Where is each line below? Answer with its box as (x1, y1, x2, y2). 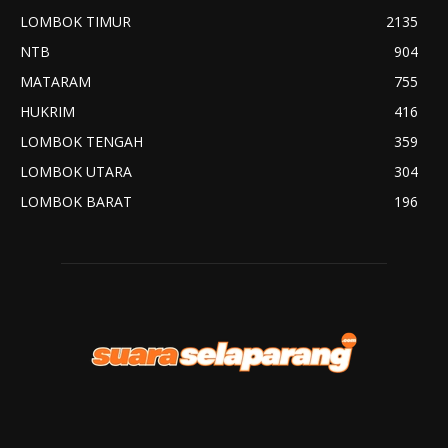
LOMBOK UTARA (20, 162, 132, 182)
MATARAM (20, 72, 91, 92)
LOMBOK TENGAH (20, 132, 143, 152)
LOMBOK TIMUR (20, 12, 131, 32)
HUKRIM (20, 102, 75, 122)
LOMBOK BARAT (20, 192, 132, 212)
